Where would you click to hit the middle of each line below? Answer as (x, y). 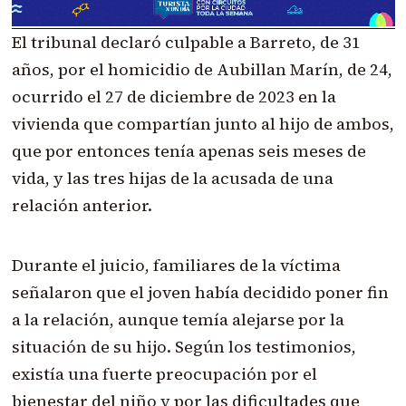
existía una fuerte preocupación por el (164, 373)
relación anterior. (82, 205)
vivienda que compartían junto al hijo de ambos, (203, 123)
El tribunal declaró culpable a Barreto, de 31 (186, 42)
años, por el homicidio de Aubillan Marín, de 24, (202, 69)
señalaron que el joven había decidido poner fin (200, 292)
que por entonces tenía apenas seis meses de (188, 150)
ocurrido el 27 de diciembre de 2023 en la (174, 96)
